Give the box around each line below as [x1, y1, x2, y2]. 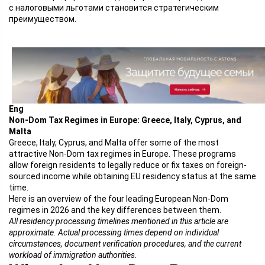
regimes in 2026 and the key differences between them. [9, 205, 221, 215]
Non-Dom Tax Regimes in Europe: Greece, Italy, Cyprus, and [9, 115, 241, 125]
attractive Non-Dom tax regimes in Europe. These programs [9, 149, 236, 159]
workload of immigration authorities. [9, 250, 137, 260]
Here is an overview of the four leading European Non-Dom [9, 194, 228, 203]
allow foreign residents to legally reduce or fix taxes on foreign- [9, 160, 247, 170]
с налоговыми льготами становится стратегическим [9, 3, 219, 12]
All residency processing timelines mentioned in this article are [9, 216, 228, 226]
